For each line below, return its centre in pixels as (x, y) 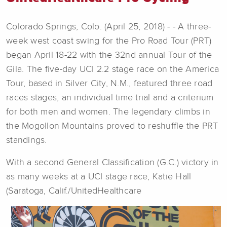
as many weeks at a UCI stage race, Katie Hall (99, 177)
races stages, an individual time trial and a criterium (110, 98)
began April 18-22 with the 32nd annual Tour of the (109, 55)
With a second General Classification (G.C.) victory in (112, 162)
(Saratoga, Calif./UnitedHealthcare (74, 191)
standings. (27, 140)
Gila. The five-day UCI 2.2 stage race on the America (112, 69)
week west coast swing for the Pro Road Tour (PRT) (109, 41)
